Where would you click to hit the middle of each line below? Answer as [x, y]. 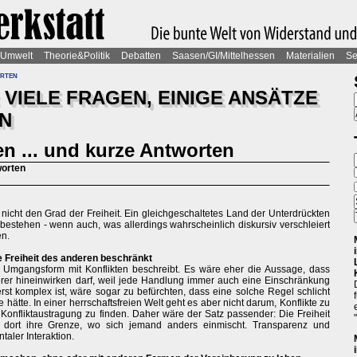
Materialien [310, 56]
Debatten [141, 56]
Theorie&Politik [77, 56]
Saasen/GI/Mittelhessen [224, 56]
